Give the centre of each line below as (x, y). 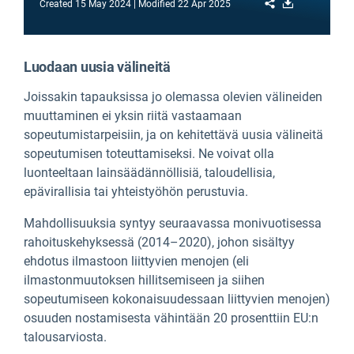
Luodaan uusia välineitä (97, 67)
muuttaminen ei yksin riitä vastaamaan (133, 116)
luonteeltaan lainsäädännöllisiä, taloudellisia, (149, 173)
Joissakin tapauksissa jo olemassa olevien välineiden (173, 97)
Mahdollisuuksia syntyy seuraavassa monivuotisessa (173, 224)
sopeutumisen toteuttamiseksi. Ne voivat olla (149, 154)
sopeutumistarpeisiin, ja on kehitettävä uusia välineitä (173, 135)
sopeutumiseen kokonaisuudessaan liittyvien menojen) (177, 299)
